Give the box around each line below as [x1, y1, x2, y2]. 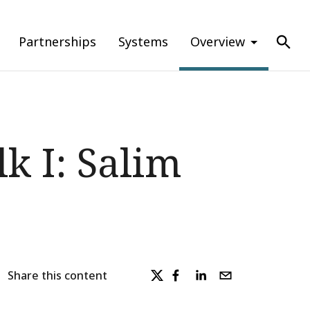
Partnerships [19, 33, 96, 50]
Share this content [7, 267, 107, 283]
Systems [118, 33, 168, 50]
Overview [190, 33, 245, 50]
